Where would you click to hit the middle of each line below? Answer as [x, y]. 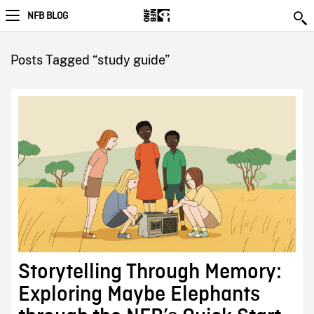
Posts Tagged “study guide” [90, 60]
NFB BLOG [48, 16]
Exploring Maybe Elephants [139, 294]
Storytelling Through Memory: [150, 272]
